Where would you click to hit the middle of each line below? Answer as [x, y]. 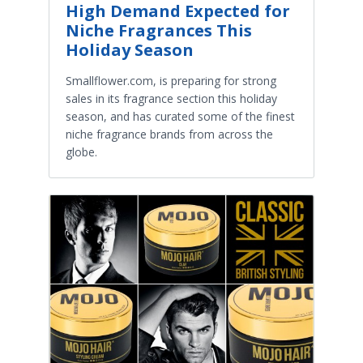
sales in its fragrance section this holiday [171, 98]
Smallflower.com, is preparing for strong [171, 80]
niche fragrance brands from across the [169, 134]
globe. [81, 152]
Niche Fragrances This [159, 30]
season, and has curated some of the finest [180, 116]
